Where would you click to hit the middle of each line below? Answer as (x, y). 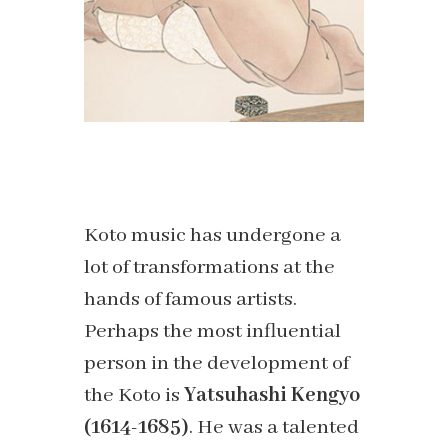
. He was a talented (274, 428)
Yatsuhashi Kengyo (272, 396)
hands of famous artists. (190, 300)
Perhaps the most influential (212, 332)
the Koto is (134, 396)
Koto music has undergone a (212, 236)
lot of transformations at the (209, 268)
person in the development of (216, 364)
